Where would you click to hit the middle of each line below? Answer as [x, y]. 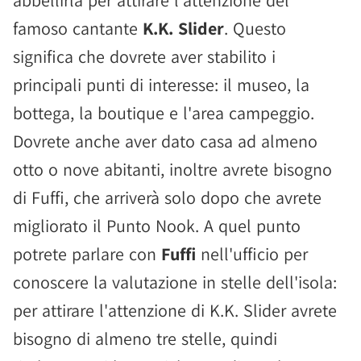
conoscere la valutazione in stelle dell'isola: [175, 282]
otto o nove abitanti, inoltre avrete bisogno [172, 169]
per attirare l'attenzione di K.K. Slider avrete [175, 310]
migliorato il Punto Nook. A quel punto [157, 226]
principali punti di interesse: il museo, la [161, 85]
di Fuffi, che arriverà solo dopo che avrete [167, 197]
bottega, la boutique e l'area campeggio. [164, 113]
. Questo [255, 28]
